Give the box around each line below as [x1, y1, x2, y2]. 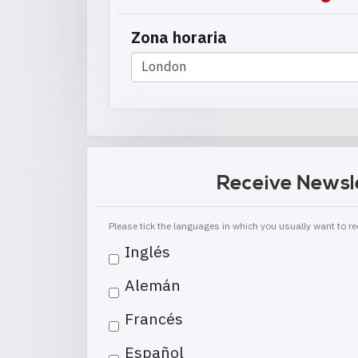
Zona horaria [131, 26, 227, 47]
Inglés [125, 241, 170, 261]
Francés [125, 308, 183, 328]
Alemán [125, 274, 181, 295]
